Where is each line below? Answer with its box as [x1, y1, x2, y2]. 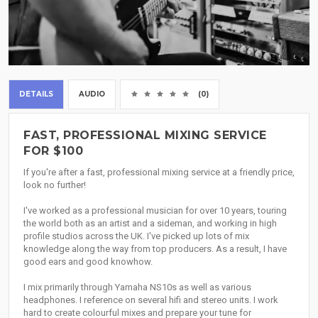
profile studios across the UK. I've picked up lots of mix [23, 231, 249, 242]
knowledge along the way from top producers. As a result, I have [23, 243, 287, 255]
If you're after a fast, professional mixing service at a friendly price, [23, 167, 295, 178]
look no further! [23, 180, 86, 191]
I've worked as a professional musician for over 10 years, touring [23, 205, 287, 216]
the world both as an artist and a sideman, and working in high [23, 218, 277, 229]
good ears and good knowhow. [23, 256, 153, 268]
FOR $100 [23, 144, 83, 158]
